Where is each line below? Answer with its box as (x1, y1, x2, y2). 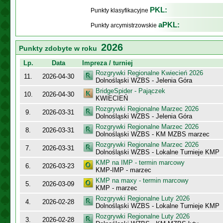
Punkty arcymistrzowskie (91, 22, 158, 29)
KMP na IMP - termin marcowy (96, 159, 185, 166)
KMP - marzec (96, 184, 137, 192)
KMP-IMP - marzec (96, 166, 151, 174)
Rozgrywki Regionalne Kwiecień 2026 (96, 69, 203, 77)
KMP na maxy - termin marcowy (96, 177, 189, 184)
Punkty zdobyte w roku (19, 44, 101, 52)
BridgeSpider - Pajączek (96, 87, 165, 95)
